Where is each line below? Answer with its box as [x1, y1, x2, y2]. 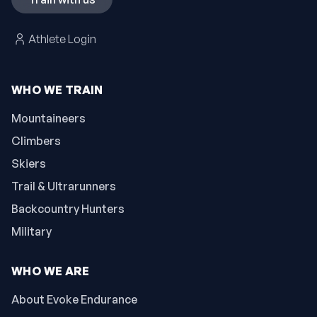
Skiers [11, 156, 46, 171]
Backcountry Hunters [11, 201, 125, 216]
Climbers [11, 133, 61, 148]
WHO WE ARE [11, 263, 89, 278]
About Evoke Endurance [11, 292, 137, 306]
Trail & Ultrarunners [11, 178, 116, 193]
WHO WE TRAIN [11, 82, 103, 97]
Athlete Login [28, 31, 96, 46]
